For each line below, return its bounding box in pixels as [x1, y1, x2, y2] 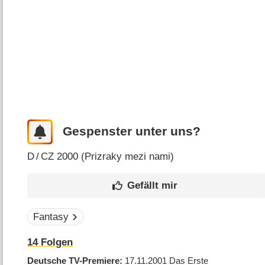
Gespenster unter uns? [62, 124, 201, 139]
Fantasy [33, 211, 69, 223]
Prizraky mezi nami [85, 150, 171, 162]
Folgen [38, 237, 73, 248]
